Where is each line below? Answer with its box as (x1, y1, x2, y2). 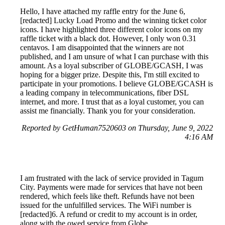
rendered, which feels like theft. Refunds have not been (20, 192, 194, 201)
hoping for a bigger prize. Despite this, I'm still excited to (20, 70, 199, 79)
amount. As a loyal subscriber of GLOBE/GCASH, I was (20, 61, 203, 70)
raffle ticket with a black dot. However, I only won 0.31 (20, 34, 196, 43)
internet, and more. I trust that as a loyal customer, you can (20, 97, 204, 106)
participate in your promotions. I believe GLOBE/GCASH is (20, 79, 213, 88)
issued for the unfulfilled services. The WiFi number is (20, 201, 191, 210)
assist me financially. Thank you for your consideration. (20, 106, 195, 116)
